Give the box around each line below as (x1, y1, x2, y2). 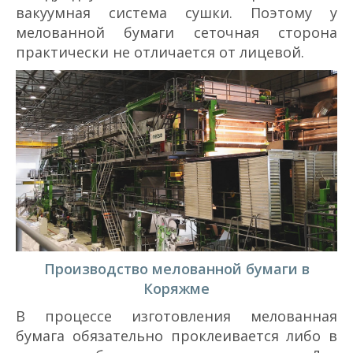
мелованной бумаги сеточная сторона (16, 23, 337, 42)
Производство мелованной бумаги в (43, 258, 310, 278)
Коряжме (143, 278, 210, 298)
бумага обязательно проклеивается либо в (16, 325, 337, 345)
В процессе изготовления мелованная (16, 306, 337, 325)
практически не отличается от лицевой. (16, 43, 304, 61)
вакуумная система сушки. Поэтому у (16, 3, 337, 22)
